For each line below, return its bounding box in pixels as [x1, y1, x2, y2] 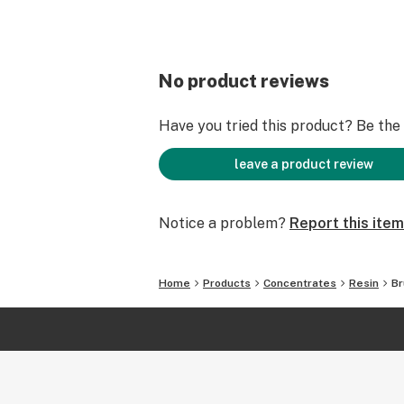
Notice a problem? [159, 215, 286, 232]
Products [203, 277, 251, 289]
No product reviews [159, 70, 329, 92]
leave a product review [234, 157, 373, 171]
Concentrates [263, 277, 336, 289]
